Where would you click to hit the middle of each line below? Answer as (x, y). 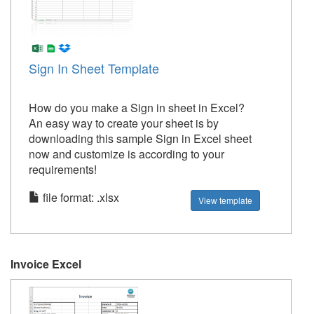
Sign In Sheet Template (94, 68)
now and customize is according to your (127, 154)
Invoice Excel (46, 264)
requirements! (63, 169)
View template (226, 200)
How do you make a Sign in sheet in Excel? (137, 108)
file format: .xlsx (80, 197)
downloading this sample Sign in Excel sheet (140, 138)
